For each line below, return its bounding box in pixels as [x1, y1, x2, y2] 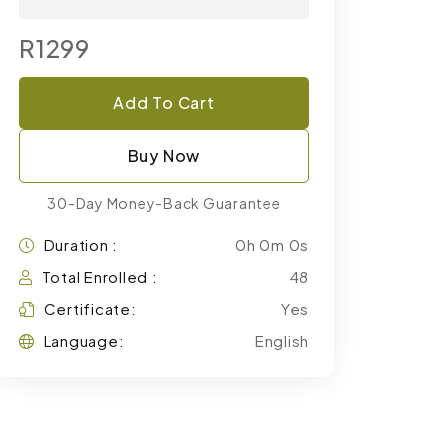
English [254, 331, 309, 350]
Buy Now [127, 145, 201, 166]
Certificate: [43, 299, 137, 318]
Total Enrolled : [41, 267, 158, 286]
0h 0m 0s [235, 235, 309, 254]
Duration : [43, 235, 118, 254]
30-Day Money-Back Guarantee [47, 194, 281, 212]
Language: [43, 331, 125, 350]
